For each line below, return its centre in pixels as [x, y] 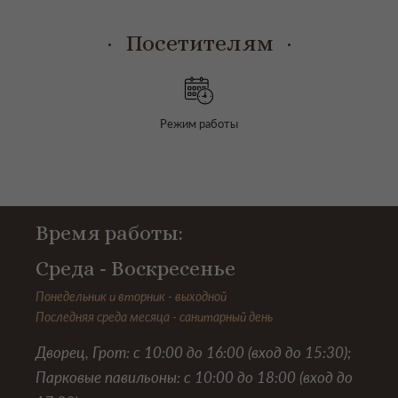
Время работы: [111, 233]
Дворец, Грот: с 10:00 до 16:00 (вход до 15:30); [193, 353]
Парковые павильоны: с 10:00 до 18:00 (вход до [194, 378]
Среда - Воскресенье [135, 269]
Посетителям [199, 43]
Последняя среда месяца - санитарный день [154, 317]
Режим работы [199, 124]
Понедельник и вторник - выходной [131, 297]
